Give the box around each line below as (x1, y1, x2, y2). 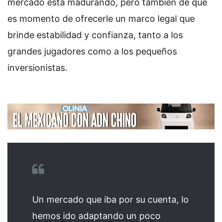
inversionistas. (7, 62, 67, 73)
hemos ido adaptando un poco (32, 210, 161, 221)
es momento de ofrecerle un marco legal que (7, 13, 195, 24)
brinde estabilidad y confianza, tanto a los (7, 30, 183, 41)
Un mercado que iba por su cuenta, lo (32, 194, 189, 205)
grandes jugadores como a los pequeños (7, 46, 177, 57)
